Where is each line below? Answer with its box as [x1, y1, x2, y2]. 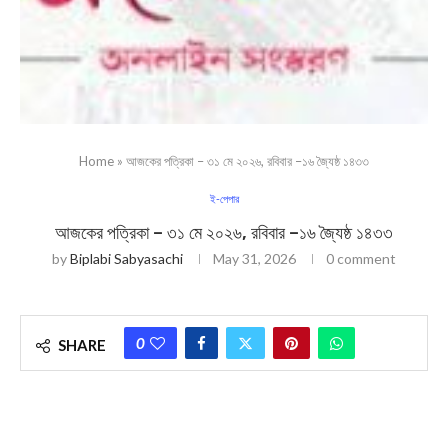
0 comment [326, 250, 396, 267]
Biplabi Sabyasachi [70, 250, 183, 267]
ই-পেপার [209, 192, 239, 205]
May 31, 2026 [213, 250, 296, 267]
